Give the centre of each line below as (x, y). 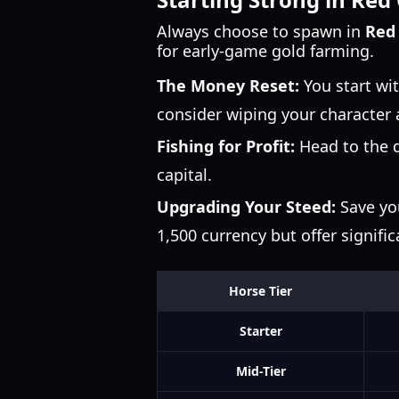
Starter (261, 331)
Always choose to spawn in (261, 31)
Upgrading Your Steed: (246, 207)
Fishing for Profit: (226, 146)
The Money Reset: (228, 85)
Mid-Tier (261, 371)
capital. (184, 175)
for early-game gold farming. (265, 51)
